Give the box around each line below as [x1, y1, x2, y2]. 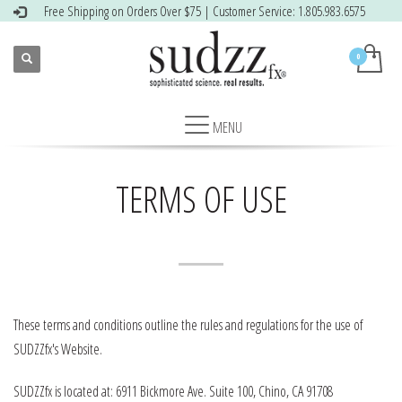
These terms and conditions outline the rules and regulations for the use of [13, 315, 363, 335]
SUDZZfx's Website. [13, 339, 102, 359]
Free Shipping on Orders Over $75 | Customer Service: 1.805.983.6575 [44, 2, 365, 20]
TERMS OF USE [115, 174, 287, 223]
